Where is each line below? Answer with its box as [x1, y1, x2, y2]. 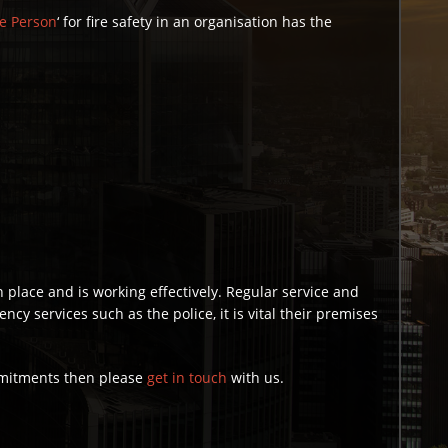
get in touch [147, 367, 228, 387]
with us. [227, 367, 285, 387]
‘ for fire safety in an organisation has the [57, 11, 333, 31]
